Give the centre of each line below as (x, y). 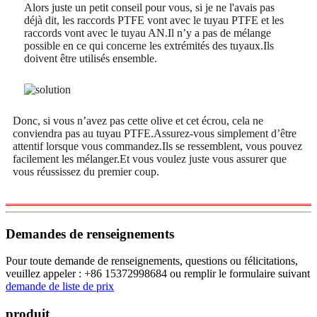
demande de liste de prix (60, 287)
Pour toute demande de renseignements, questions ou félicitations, (152, 261)
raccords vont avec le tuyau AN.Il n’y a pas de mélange (148, 33)
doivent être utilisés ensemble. (91, 58)
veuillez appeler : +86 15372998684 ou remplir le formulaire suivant (158, 274)
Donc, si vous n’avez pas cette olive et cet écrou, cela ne (138, 120)
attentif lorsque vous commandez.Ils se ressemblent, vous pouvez (157, 146)
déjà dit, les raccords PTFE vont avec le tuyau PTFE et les (154, 20)
